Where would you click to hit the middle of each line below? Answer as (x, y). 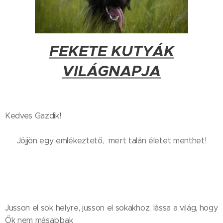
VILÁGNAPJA (111, 71)
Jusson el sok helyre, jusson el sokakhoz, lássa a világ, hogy (111, 208)
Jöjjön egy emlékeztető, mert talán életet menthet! (111, 141)
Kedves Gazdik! (33, 116)
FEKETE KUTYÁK (111, 52)
